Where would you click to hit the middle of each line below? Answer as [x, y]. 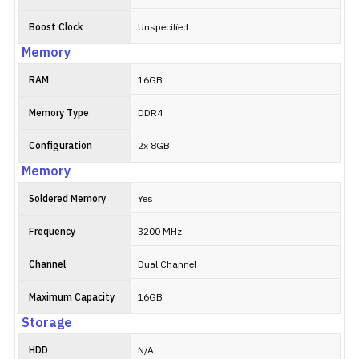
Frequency [52, 232]
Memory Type [59, 113]
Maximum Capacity [72, 298]
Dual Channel [167, 265]
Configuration [61, 146]
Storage [47, 323]
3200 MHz [160, 232]
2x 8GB [154, 146]
